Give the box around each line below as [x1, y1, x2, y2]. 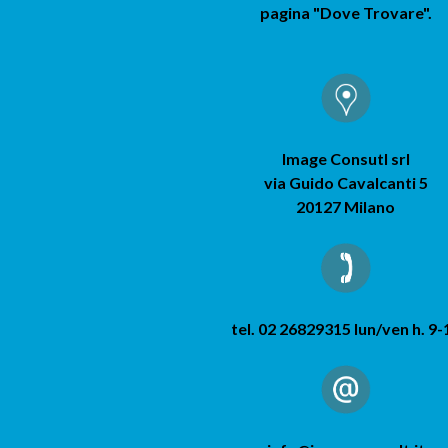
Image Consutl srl [281, 149, 410, 168]
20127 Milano [296, 197, 395, 216]
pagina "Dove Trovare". [259, 3, 432, 22]
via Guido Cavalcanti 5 [263, 173, 428, 192]
